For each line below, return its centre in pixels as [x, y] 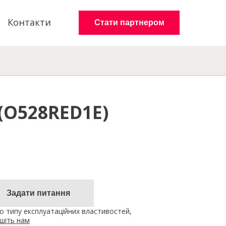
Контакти [29, 22]
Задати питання [38, 193]
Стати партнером [129, 22]
